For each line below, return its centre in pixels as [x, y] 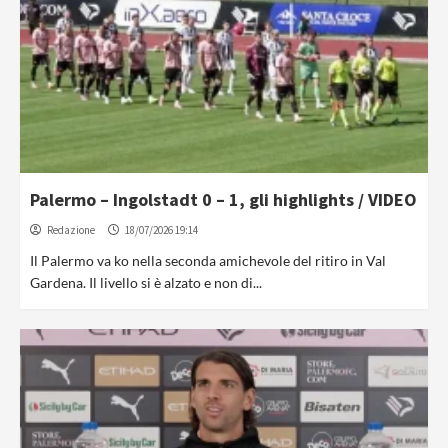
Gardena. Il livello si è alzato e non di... [146, 282]
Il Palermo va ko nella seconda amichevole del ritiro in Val [208, 260]
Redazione [71, 230]
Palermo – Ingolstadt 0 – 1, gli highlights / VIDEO [223, 199]
